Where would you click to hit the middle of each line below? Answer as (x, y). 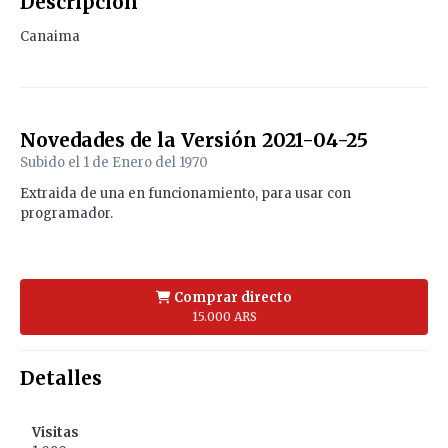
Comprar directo (231, 298)
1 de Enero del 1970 (145, 163)
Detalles (61, 378)
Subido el (51, 163)
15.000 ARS (224, 317)
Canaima (50, 37)
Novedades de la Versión (141, 140)
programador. (66, 214)
